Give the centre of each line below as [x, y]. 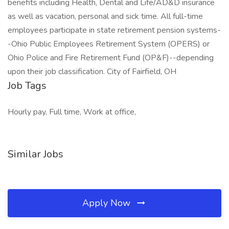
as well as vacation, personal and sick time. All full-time [105, 16]
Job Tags [27, 86]
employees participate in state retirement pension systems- [114, 30]
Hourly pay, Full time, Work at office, [72, 112]
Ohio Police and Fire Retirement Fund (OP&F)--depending [111, 58]
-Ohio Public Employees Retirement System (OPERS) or [109, 44]
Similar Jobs [36, 154]
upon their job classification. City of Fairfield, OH [92, 72]
